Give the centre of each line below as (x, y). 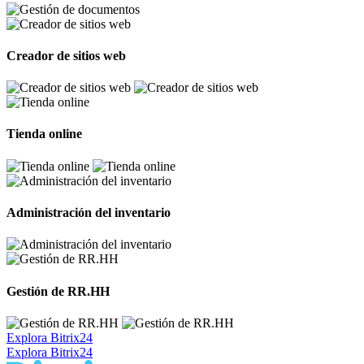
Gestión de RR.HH (58, 291)
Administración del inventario (89, 213)
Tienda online (44, 134)
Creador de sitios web (66, 55)
